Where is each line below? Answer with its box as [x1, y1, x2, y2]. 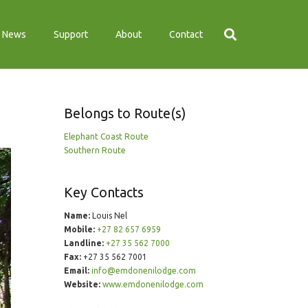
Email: [63, 266, 89, 275]
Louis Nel [89, 211, 127, 220]
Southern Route [63, 146, 126, 155]
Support [54, 29, 89, 40]
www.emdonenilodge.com [102, 280, 203, 289]
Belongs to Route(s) [63, 106, 186, 121]
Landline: [63, 239, 104, 247]
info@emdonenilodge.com [91, 266, 196, 275]
